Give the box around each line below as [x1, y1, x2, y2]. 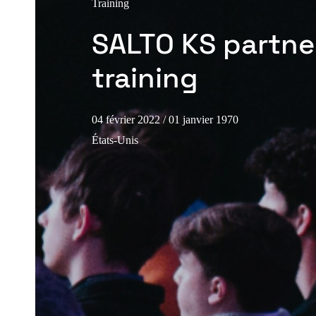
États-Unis [92, 133, 138, 146]
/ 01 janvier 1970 [163, 113, 238, 126]
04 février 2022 [92, 113, 160, 126]
